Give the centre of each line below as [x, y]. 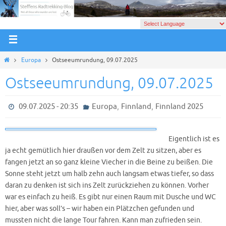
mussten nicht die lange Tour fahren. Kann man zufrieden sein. [103, 220]
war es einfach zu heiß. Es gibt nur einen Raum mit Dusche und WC [110, 197]
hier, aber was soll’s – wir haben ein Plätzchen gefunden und [100, 209]
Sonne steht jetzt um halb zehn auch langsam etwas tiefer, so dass [109, 174]
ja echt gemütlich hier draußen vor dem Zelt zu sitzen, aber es [103, 151]
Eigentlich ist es [194, 139]
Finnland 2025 [179, 107]
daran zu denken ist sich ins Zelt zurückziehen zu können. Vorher [107, 186]
